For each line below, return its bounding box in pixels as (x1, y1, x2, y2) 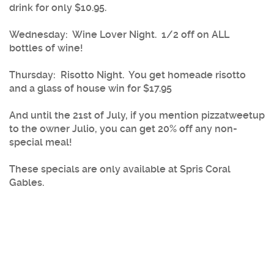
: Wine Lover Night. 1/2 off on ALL (65, 28, 229, 40)
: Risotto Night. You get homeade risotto (53, 68, 246, 81)
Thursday (9, 68, 53, 81)
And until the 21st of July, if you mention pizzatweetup (9, 109, 265, 121)
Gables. (9, 176, 44, 188)
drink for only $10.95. (9, 1, 106, 13)
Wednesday (9, 28, 65, 40)
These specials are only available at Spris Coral (9, 163, 231, 175)
